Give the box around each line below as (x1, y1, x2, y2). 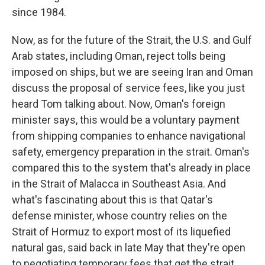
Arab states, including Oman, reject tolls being (12, 50, 225, 62)
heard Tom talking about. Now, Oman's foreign (12, 98, 225, 110)
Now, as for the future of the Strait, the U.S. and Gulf (12, 34, 252, 46)
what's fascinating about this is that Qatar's (12, 193, 213, 206)
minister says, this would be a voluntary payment (12, 114, 240, 126)
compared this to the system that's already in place (12, 161, 251, 174)
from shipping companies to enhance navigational (12, 130, 245, 142)
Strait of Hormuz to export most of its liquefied (12, 225, 231, 238)
